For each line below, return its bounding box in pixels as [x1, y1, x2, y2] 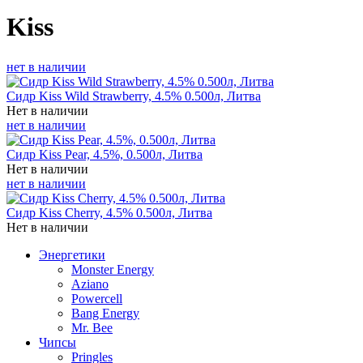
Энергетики [39, 247, 105, 262]
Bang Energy [71, 305, 139, 320]
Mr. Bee [71, 320, 113, 335]
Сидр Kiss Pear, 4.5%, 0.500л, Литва [6, 147, 203, 161]
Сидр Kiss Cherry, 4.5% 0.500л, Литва [6, 205, 212, 220]
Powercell [71, 291, 122, 305]
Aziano [71, 276, 109, 291]
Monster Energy [71, 262, 154, 276]
